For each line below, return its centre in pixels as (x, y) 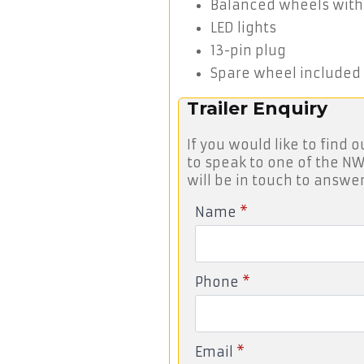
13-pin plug (248, 50)
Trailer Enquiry (257, 108)
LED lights (243, 28)
